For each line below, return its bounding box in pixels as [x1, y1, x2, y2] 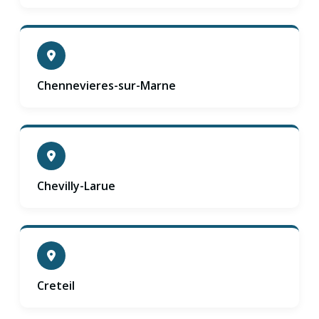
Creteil [37, 277, 75, 293]
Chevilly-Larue [37, 177, 115, 194]
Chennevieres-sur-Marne [37, 78, 176, 94]
